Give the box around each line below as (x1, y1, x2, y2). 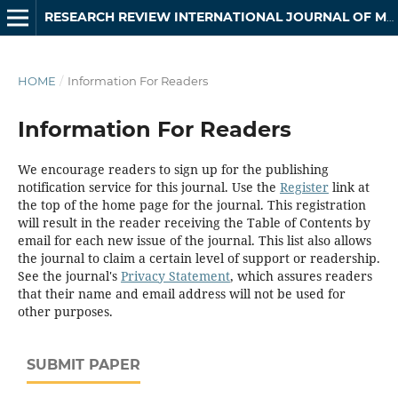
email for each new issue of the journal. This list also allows (17, 231, 371, 249)
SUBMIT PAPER (27, 355, 140, 373)
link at (328, 178, 370, 195)
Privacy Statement (120, 267, 230, 284)
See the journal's (17, 267, 121, 284)
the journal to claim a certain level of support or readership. (17, 249, 380, 267)
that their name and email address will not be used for (17, 284, 346, 302)
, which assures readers (229, 267, 372, 284)
